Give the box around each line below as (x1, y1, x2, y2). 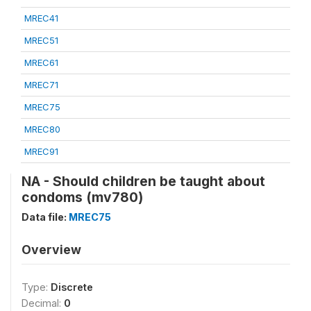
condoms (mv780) (22, 189, 143, 205)
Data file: (22, 211, 69, 223)
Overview (22, 242, 81, 257)
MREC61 (24, 57, 58, 68)
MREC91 (24, 146, 58, 157)
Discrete (51, 281, 93, 293)
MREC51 (24, 35, 58, 46)
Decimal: (22, 297, 64, 309)
